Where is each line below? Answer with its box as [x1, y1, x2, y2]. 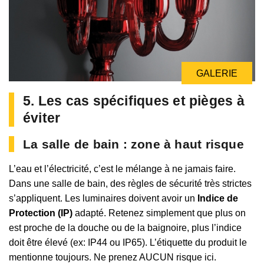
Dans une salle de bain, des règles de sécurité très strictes [9, 179, 252, 189]
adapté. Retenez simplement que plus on [72, 208, 246, 219]
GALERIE [196, 68, 237, 79]
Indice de [197, 193, 238, 204]
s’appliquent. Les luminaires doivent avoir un [9, 193, 197, 204]
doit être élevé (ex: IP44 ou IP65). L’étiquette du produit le [9, 237, 247, 248]
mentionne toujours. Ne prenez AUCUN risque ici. [9, 252, 216, 263]
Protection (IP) [9, 208, 72, 219]
